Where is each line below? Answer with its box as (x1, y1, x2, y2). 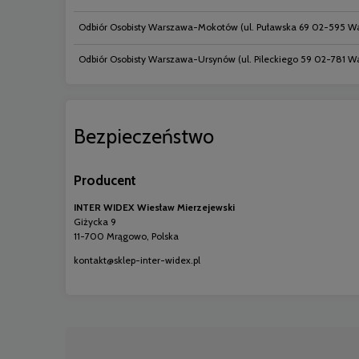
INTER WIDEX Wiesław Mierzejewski (74, 200, 235, 213)
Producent (74, 172, 136, 189)
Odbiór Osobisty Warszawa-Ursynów (79, 53, 236, 66)
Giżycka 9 (74, 215, 116, 228)
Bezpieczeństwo (74, 124, 214, 149)
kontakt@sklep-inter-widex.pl (74, 253, 200, 266)
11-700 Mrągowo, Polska (74, 229, 179, 242)
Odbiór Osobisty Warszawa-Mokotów (79, 20, 238, 33)
